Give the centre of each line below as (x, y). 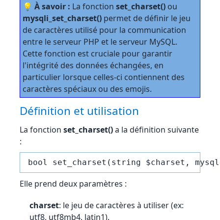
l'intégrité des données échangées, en (93, 65)
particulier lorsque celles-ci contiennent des (104, 77)
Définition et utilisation (79, 111)
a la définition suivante (156, 130)
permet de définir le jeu (146, 18)
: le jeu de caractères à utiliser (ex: (121, 205)
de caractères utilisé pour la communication (104, 30)
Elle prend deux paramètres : (73, 184)
